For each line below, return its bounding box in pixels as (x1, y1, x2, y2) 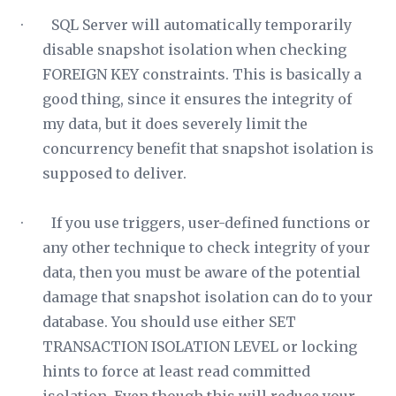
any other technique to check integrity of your (42, 239, 370, 256)
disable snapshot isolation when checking (42, 41, 346, 58)
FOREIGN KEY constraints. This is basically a (42, 65, 362, 83)
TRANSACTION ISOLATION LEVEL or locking (42, 338, 357, 355)
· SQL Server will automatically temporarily (21, 16, 352, 34)
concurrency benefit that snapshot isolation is (42, 140, 374, 157)
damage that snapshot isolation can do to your (42, 288, 373, 306)
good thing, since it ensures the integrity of (42, 90, 352, 108)
